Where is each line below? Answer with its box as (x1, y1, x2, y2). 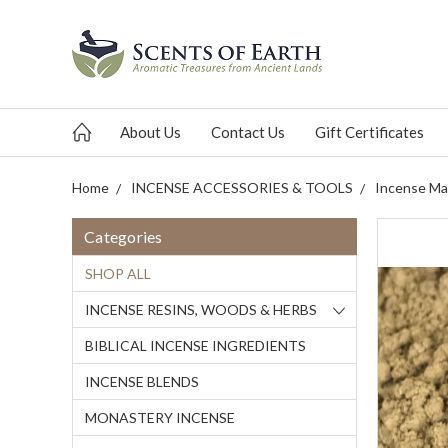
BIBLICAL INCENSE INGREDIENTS (85, 337, 306, 354)
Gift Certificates (315, 123, 424, 141)
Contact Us (211, 123, 285, 141)
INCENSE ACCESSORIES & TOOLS (131, 179, 353, 196)
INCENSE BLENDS (85, 373, 199, 390)
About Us (120, 123, 181, 141)
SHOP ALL (85, 265, 151, 282)
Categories (84, 227, 163, 246)
